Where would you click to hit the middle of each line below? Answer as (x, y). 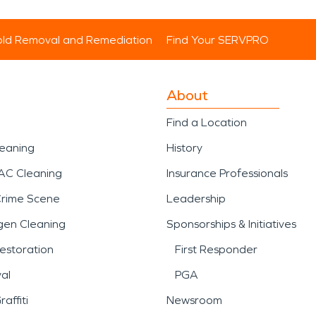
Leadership (196, 199)
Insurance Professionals (227, 173)
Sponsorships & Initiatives (231, 224)
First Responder (216, 249)
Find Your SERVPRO (218, 40)
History (184, 148)
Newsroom (194, 300)
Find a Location (207, 122)
